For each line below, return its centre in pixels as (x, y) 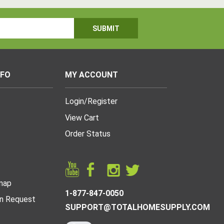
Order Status (88, 134)
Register (102, 101)
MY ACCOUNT (91, 75)
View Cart (82, 118)
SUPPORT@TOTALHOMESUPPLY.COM (137, 207)
